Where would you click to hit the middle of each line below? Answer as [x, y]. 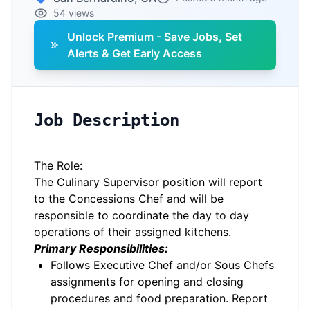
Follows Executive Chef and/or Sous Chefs [162, 265]
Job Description [107, 120]
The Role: [58, 165]
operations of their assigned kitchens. [133, 232]
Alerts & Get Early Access [135, 53]
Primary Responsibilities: [101, 248]
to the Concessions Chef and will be [129, 199]
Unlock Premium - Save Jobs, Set [155, 37]
